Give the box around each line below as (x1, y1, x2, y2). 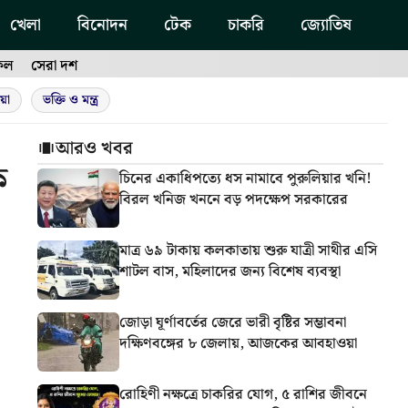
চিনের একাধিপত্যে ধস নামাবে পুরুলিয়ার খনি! (119, 167, 372, 190)
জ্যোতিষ (301, 12, 352, 38)
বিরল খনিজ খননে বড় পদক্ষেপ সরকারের (119, 188, 348, 211)
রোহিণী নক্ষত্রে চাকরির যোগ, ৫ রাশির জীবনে (119, 382, 367, 406)
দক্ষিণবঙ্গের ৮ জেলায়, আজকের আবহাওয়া (119, 331, 357, 355)
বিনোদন (77, 12, 127, 38)
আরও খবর (56, 134, 133, 163)
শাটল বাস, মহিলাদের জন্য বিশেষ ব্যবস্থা (119, 260, 341, 283)
